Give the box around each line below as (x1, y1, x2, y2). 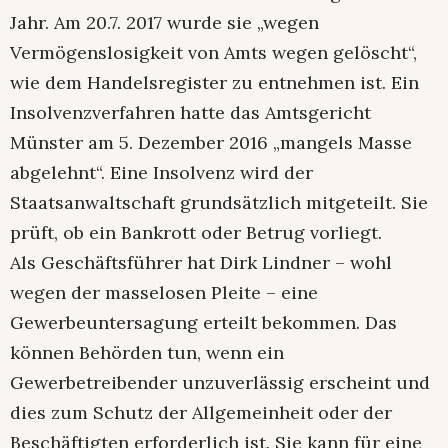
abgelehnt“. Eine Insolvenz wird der (10, 161, 313, 185)
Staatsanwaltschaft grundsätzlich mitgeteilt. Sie (10, 191, 428, 215)
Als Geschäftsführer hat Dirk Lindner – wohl (10, 251, 392, 275)
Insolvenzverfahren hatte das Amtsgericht (10, 101, 371, 125)
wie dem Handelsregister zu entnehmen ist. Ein (10, 71, 419, 95)
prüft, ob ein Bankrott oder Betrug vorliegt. (10, 221, 382, 245)
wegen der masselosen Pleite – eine (10, 281, 318, 305)
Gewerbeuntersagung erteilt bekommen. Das (10, 311, 397, 335)
